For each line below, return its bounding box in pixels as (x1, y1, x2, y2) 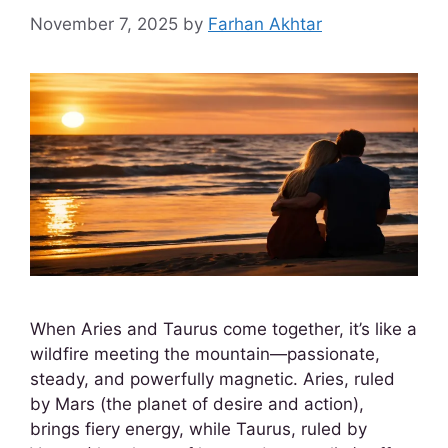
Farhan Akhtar (208, 13, 322, 34)
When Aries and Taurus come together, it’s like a (30, 318, 417, 339)
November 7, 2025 (30, 13, 178, 34)
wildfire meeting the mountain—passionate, (30, 343, 380, 364)
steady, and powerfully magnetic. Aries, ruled (30, 368, 395, 389)
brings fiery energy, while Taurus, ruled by (30, 418, 367, 439)
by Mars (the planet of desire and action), (30, 393, 364, 414)
